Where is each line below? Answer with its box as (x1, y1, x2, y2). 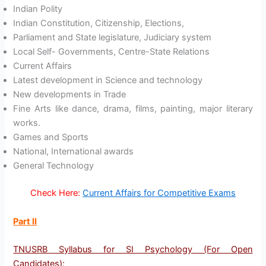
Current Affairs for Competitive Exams (83, 188, 236, 199)
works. (13, 118, 41, 129)
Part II (13, 216, 37, 227)
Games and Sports (13, 132, 89, 143)
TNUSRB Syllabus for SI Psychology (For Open (13, 243, 253, 255)
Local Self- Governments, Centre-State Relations (13, 46, 210, 58)
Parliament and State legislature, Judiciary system (13, 32, 212, 43)
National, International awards (13, 146, 134, 157)
